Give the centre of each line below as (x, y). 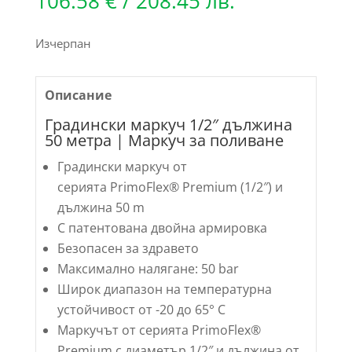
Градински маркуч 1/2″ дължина (168, 124)
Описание (78, 95)
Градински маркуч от (122, 166)
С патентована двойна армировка (162, 227)
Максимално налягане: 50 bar (148, 268)
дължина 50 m (101, 207)
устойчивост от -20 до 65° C (141, 309)
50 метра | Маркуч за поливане (164, 140)
